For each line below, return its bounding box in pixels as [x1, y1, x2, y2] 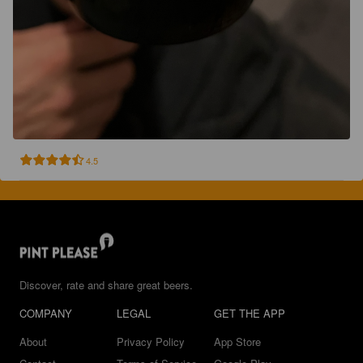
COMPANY [19, 305, 72, 321]
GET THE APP [214, 305, 285, 321]
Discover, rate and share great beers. [19, 277, 193, 293]
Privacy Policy [117, 334, 185, 349]
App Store [214, 334, 261, 349]
